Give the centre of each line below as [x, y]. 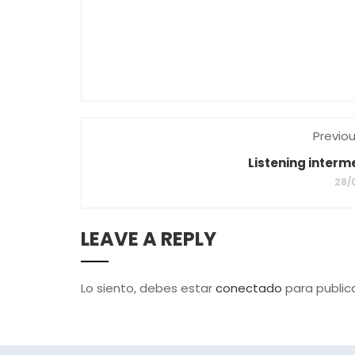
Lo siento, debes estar [148, 288]
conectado [249, 288]
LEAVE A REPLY [149, 239]
